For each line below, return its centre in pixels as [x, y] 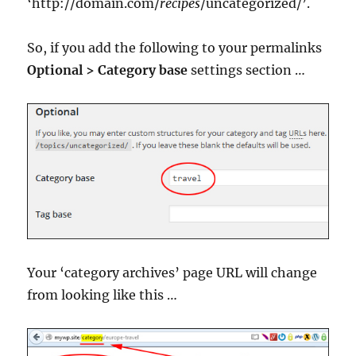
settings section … [247, 70]
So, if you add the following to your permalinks [175, 47]
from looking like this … [103, 294]
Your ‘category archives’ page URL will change [172, 272]
